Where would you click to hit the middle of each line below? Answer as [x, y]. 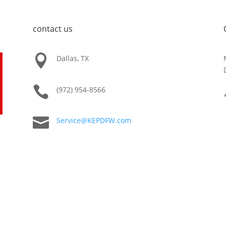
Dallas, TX [72, 59]
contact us [52, 29]
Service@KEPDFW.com [94, 121]
